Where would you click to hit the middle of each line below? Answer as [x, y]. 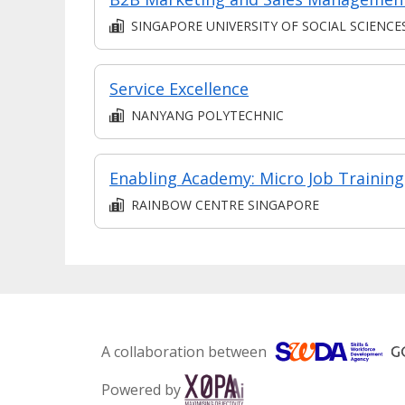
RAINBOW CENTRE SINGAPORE [225, 204]
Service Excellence [179, 88]
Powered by [141, 389]
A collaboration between [184, 351]
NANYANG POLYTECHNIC [207, 115]
